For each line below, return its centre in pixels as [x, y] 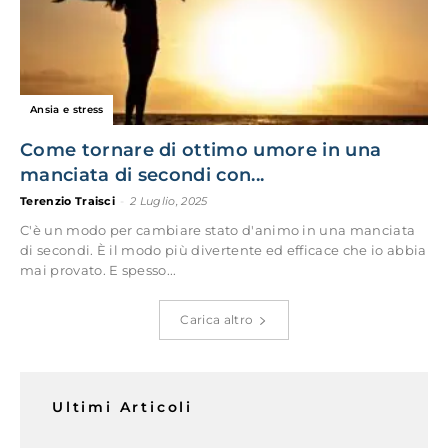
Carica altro [217, 319]
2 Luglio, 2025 [169, 200]
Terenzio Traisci [68, 200]
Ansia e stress [67, 109]
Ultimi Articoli [122, 406]
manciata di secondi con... [142, 174]
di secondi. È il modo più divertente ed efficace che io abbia [223, 249]
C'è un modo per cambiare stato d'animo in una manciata [218, 229]
